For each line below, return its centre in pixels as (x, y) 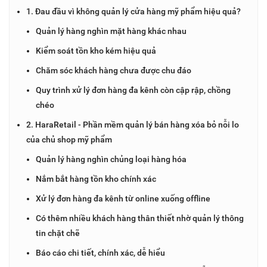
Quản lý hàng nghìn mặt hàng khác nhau (111, 31)
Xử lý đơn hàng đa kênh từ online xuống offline (123, 198)
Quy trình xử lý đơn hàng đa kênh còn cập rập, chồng (133, 90)
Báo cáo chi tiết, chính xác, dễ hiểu (100, 252)
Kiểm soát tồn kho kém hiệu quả (96, 50)
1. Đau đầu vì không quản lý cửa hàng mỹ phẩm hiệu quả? (133, 11)
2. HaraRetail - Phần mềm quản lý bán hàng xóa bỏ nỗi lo (133, 124)
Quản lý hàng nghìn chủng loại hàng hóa (111, 159)
